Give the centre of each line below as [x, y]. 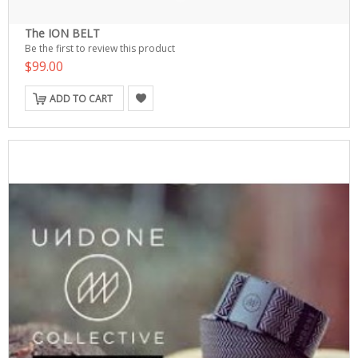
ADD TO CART [81, 99]
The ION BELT [62, 33]
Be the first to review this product [100, 48]
